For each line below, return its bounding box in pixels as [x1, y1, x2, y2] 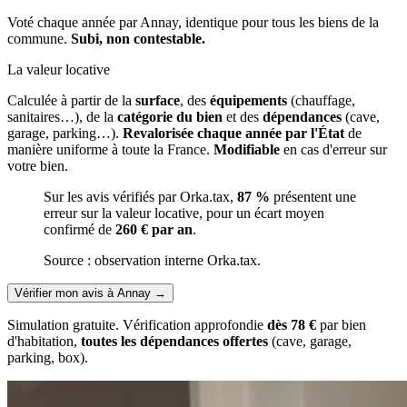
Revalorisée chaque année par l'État [123, 124, 344, 141]
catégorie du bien [117, 108, 223, 124]
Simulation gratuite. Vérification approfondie [7, 316, 267, 333]
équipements [210, 92, 287, 108]
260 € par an [115, 221, 193, 237]
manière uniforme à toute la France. [7, 141, 213, 157]
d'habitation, [7, 333, 81, 349]
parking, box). [7, 349, 88, 365]
